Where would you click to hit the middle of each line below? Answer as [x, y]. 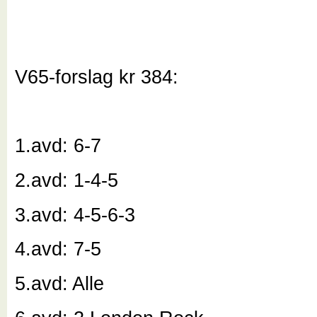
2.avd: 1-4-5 [67, 180]
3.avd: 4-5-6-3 [75, 214]
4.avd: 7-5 [58, 249]
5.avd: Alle [60, 284]
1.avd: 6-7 [58, 146]
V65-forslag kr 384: [97, 76]
